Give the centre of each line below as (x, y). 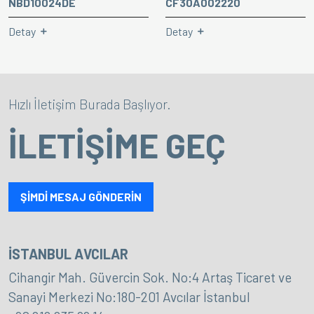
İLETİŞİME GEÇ (117, 145)
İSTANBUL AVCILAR (68, 254)
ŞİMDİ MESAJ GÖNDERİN (81, 197)
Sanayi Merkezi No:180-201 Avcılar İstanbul (129, 297)
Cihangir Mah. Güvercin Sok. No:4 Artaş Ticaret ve (150, 277)
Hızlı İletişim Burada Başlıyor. (90, 104)
